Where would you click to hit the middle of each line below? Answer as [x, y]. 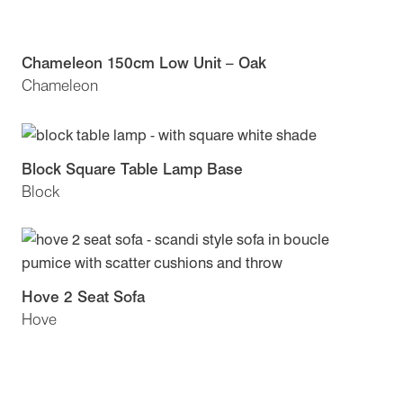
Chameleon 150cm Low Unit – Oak [144, 63]
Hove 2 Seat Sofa [83, 296]
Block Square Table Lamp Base [132, 168]
